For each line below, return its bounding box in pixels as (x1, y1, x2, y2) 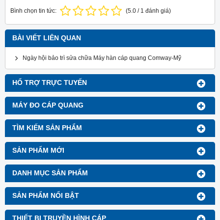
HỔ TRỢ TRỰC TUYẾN (12, 79, 87, 86)
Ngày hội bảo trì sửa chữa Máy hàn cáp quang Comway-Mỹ (23, 54, 181, 61)
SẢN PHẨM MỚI (12, 146, 64, 154)
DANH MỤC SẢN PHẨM (12, 169, 88, 177)
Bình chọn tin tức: (10, 7, 56, 14)
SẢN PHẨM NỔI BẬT (12, 192, 79, 199)
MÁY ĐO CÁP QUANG (12, 101, 83, 109)
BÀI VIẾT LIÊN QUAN (12, 34, 81, 42)
